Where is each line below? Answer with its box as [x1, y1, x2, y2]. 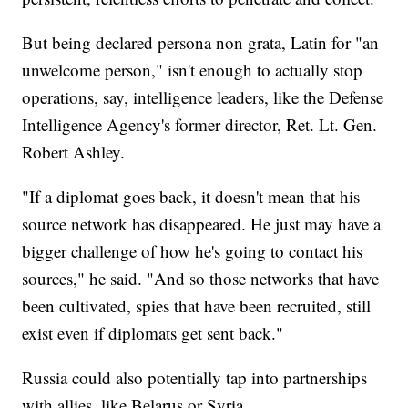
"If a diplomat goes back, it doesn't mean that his [22, 184, 361, 208]
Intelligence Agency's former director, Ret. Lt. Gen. [22, 112, 378, 136]
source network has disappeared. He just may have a [22, 211, 382, 235]
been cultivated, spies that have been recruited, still [22, 293, 372, 317]
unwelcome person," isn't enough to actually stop [22, 57, 363, 81]
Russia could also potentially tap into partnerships [22, 365, 368, 389]
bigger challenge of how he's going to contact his [22, 239, 363, 262]
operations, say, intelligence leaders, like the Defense [22, 85, 384, 108]
